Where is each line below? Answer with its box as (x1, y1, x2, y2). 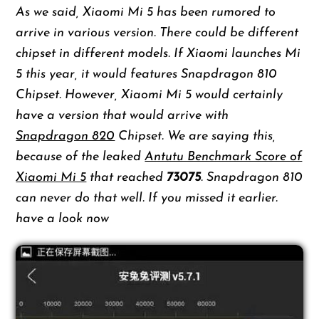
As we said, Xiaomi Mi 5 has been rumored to (16, 6, 276, 20)
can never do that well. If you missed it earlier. (16, 192, 278, 206)
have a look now (16, 212, 110, 226)
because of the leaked (16, 150, 145, 164)
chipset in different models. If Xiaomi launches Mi (16, 47, 301, 61)
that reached (86, 171, 167, 185)
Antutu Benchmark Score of (145, 150, 303, 164)
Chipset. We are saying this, (115, 130, 276, 144)
